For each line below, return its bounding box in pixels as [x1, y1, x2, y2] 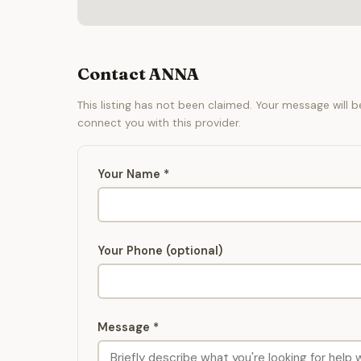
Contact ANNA [77, 64, 199, 85]
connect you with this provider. [77, 116, 241, 131]
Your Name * [98, 167, 169, 182]
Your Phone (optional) [98, 243, 222, 259]
